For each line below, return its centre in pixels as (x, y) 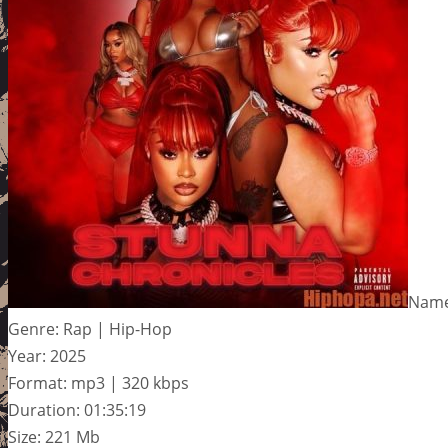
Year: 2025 (47, 356)
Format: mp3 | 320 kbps (98, 383)
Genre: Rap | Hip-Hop (90, 329)
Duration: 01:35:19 (77, 410)
